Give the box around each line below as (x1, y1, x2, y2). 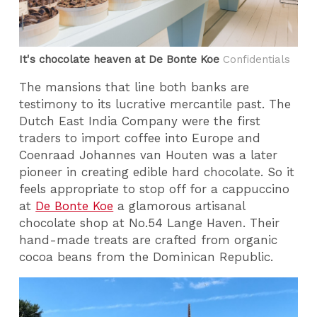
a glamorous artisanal (113, 199, 246, 214)
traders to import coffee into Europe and (19, 131, 261, 146)
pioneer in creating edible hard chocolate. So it (19, 165, 295, 180)
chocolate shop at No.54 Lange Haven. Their (19, 216, 280, 231)
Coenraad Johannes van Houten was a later (19, 148, 278, 163)
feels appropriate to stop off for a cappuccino (19, 182, 290, 197)
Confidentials (219, 52, 291, 66)
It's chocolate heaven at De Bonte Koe (19, 52, 220, 66)
